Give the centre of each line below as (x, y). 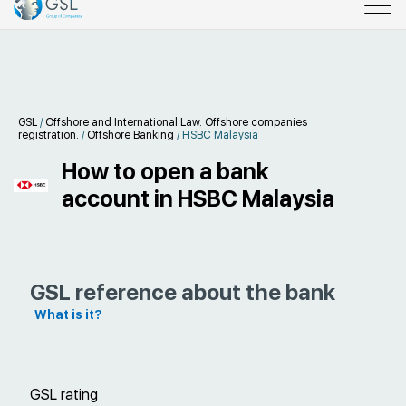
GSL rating (64, 395)
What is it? (68, 314)
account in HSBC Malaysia (198, 198)
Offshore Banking (130, 135)
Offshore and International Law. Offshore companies (176, 122)
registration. (48, 135)
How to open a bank (165, 171)
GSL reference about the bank (183, 292)
